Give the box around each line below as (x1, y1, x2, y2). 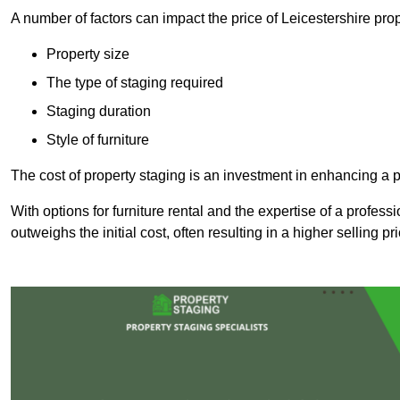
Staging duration (46, 104, 151, 120)
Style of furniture (46, 132, 149, 148)
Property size (46, 46, 129, 62)
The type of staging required (46, 75, 223, 91)
